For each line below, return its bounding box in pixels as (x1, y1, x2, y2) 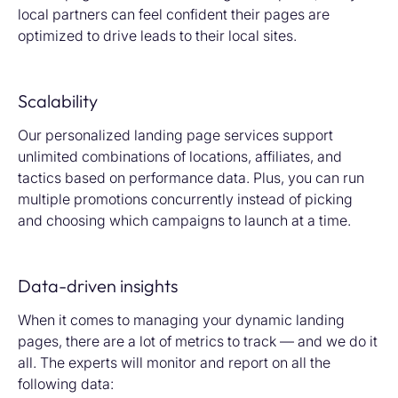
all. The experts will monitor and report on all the (18, 353, 330, 371)
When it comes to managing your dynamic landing (18, 310, 345, 329)
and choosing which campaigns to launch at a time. (18, 211, 351, 229)
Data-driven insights (18, 274, 178, 297)
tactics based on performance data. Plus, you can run (18, 168, 364, 187)
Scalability (18, 89, 98, 112)
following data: (18, 374, 114, 393)
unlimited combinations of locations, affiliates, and (18, 147, 342, 165)
